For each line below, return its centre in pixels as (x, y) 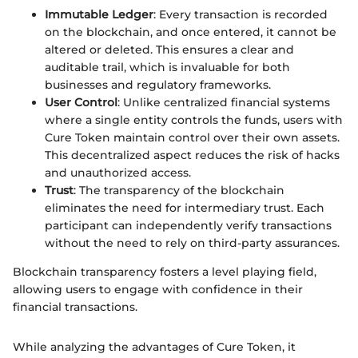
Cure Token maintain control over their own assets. (192, 137)
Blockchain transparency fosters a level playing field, (165, 271)
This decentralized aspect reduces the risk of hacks (192, 155)
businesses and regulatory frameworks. (158, 84)
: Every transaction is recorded (241, 14)
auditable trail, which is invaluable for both (167, 67)
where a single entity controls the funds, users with (194, 119)
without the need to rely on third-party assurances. (192, 243)
